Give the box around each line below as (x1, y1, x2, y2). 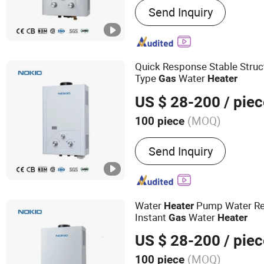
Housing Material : (135, 128, 227, 144)
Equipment (135, 19, 189, 35)
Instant (135, 210, 169, 224)
